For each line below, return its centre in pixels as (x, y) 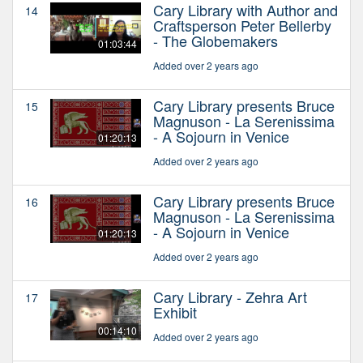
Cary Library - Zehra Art (230, 296)
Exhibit (175, 312)
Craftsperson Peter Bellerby (242, 25)
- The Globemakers (216, 40)
